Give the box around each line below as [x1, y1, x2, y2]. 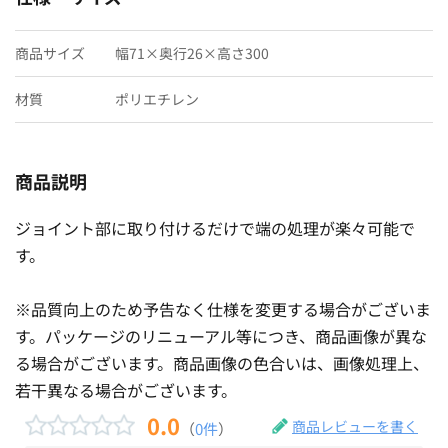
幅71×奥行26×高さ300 [115, 42, 269, 63]
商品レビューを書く [292, 415, 418, 436]
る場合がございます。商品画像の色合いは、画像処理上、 [15, 350, 429, 375]
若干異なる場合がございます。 [15, 377, 237, 402]
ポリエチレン [115, 88, 199, 109]
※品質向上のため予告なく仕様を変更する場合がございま [15, 296, 431, 321]
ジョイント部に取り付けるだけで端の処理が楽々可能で [15, 215, 415, 240]
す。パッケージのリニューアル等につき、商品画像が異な [15, 323, 427, 348]
